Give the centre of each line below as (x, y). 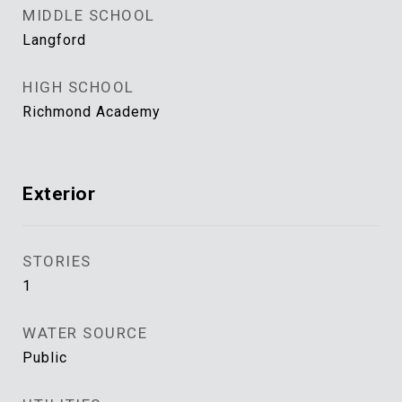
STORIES (57, 261)
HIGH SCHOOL (79, 87)
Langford (54, 40)
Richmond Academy (92, 112)
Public (45, 358)
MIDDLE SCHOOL (89, 15)
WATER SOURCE (85, 333)
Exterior (59, 194)
